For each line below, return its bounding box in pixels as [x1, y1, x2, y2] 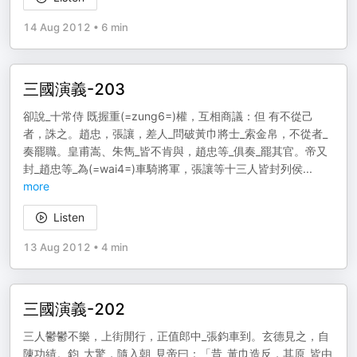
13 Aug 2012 [23, 241, 91, 253]
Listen [53, 210, 84, 224]
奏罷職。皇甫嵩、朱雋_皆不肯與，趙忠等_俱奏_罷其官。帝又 [23, 144, 328, 158]
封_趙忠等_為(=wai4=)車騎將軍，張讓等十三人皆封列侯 [23, 162, 303, 175]
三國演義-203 [23, 80, 125, 99]
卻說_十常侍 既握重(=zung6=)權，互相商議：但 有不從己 [23, 109, 313, 123]
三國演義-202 [23, 300, 125, 319]
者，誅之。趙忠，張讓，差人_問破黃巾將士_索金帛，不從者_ [23, 127, 328, 140]
